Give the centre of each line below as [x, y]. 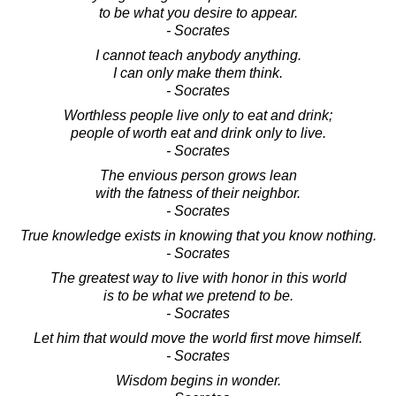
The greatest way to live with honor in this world [198, 278]
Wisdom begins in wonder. [198, 380]
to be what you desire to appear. [198, 12]
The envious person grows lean [198, 175]
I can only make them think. [198, 72]
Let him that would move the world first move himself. [198, 338]
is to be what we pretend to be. [198, 295]
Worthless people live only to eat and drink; [198, 115]
